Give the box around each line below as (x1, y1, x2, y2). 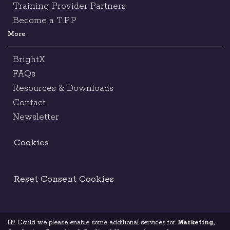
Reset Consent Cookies (14, 174, 114, 185)
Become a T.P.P (13, 15, 76, 26)
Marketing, (178, 218, 215, 226)
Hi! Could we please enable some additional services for (7, 218, 178, 226)
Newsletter (13, 111, 59, 123)
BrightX (13, 54, 45, 65)
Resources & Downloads (13, 83, 113, 94)
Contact (13, 97, 46, 108)
